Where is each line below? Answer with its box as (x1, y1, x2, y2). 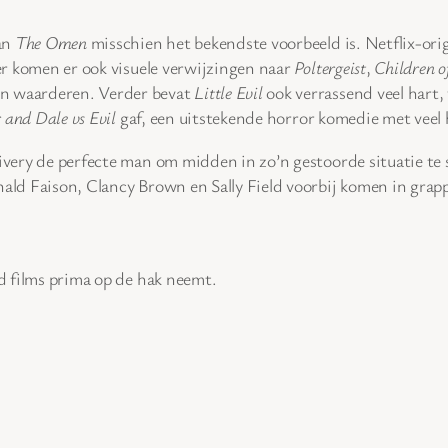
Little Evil (194, 79, 263, 104)
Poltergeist (294, 54, 366, 79)
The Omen (14, 29, 87, 54)
